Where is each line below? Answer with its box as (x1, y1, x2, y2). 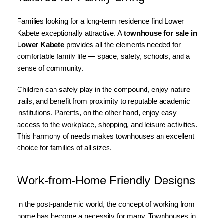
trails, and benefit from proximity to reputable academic (17, 97, 190, 105)
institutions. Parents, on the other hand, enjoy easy (17, 109, 177, 117)
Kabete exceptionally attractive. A (17, 29, 124, 37)
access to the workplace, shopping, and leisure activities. (17, 120, 197, 128)
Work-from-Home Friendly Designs (17, 174, 195, 187)
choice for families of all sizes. (17, 144, 112, 152)
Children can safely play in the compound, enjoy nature (17, 85, 190, 93)
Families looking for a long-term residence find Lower (17, 17, 184, 25)
